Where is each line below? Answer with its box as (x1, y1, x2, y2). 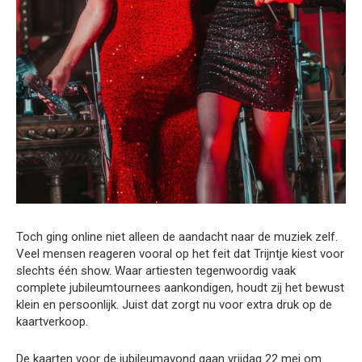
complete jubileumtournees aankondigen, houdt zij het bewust (16, 280, 344, 295)
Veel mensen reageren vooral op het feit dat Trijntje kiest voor (16, 246, 344, 261)
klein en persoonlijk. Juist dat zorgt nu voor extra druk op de (16, 297, 332, 312)
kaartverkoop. (16, 314, 88, 329)
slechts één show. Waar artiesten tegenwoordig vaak (16, 263, 296, 278)
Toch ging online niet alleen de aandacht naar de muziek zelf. (16, 229, 338, 244)
